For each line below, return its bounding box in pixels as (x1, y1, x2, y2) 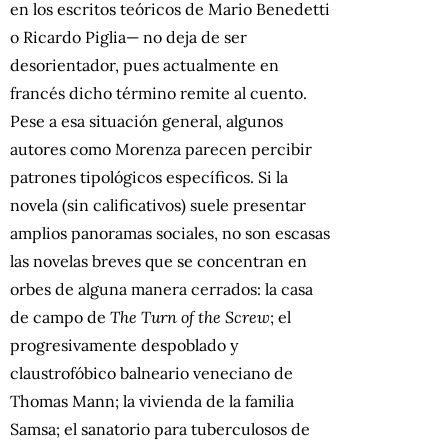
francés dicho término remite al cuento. (10, 82, 307, 103)
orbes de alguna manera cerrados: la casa (10, 278, 313, 299)
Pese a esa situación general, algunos (10, 110, 283, 131)
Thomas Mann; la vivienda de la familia (10, 390, 294, 411)
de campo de (10, 306, 110, 327)
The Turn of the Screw (110, 306, 270, 327)
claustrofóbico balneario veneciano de (10, 362, 293, 383)
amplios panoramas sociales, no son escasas (10, 222, 330, 243)
